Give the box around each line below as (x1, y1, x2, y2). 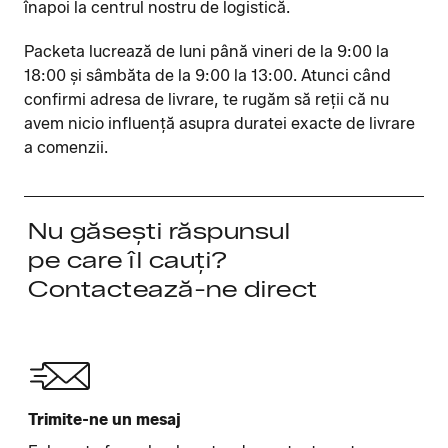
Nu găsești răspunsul (28, 218, 290, 245)
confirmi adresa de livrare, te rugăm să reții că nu (24, 90, 389, 109)
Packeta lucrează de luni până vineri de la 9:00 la (24, 42, 389, 61)
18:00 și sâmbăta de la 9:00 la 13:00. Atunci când (24, 66, 391, 85)
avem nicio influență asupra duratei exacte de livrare (24, 114, 415, 133)
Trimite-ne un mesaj (28, 410, 181, 429)
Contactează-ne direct (28, 276, 318, 303)
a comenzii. (24, 138, 108, 157)
